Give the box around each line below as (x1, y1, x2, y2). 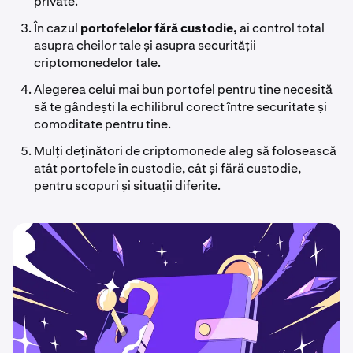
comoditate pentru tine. (34, 116, 172, 132)
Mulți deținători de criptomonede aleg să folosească (34, 143, 337, 159)
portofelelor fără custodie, (80, 20, 240, 36)
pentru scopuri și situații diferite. (34, 177, 221, 194)
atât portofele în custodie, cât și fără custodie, (34, 160, 302, 176)
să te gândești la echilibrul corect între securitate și (34, 98, 328, 115)
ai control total (240, 20, 325, 36)
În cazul (34, 20, 81, 36)
